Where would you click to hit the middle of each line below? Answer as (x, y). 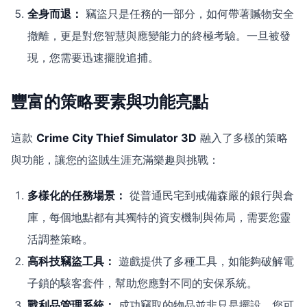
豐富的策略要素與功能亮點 (110, 102)
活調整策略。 (60, 239)
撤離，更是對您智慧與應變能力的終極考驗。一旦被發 (159, 36)
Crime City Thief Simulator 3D (116, 138)
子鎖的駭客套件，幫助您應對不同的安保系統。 (143, 283)
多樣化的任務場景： (77, 195)
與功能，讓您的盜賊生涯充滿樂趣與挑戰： (115, 160)
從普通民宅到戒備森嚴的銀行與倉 (210, 195)
